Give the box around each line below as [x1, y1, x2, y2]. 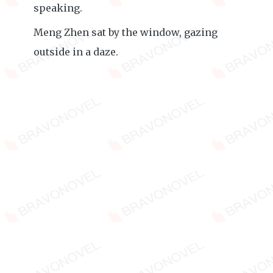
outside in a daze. [34, 46, 118, 58]
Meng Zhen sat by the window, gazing [34, 26, 218, 38]
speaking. [34, 2, 82, 14]
